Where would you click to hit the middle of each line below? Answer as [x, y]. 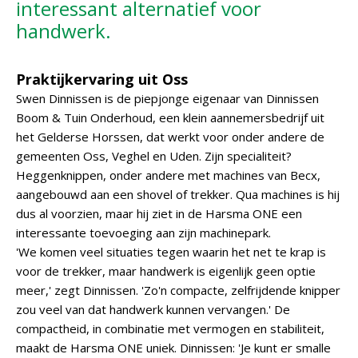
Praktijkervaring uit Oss [102, 79]
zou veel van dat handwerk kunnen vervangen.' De [153, 309]
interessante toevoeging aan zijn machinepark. [143, 233]
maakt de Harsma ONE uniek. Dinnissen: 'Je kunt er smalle [173, 348]
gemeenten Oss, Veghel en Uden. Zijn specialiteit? [154, 156]
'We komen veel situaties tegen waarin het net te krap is [171, 252]
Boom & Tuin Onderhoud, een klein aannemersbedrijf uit [170, 117]
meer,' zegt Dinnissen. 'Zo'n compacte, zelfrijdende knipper [178, 290]
